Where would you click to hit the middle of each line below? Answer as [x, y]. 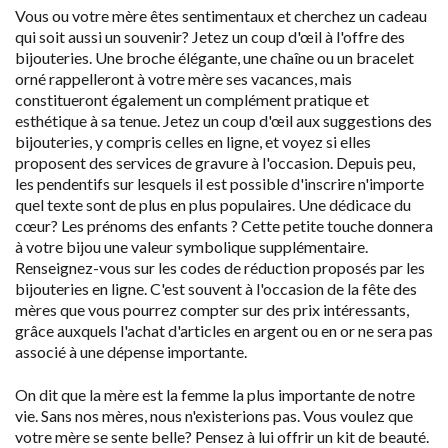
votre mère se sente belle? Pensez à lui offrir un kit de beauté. [222, 436]
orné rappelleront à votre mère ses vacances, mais [183, 78]
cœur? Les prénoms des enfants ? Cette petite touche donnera [224, 225]
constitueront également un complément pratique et [192, 99]
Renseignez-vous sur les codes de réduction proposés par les [220, 267]
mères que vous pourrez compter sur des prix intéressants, [212, 309]
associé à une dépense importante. [131, 351]
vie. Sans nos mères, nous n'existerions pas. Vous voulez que [214, 415]
